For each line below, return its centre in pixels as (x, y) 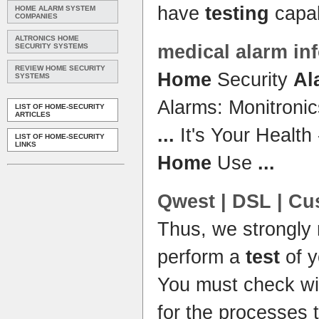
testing (237, 14)
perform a (202, 257)
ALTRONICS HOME (47, 38)
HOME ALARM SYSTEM (55, 8)
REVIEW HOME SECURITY (60, 68)
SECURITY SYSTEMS (52, 46)
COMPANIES (36, 16)
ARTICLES (33, 114)
